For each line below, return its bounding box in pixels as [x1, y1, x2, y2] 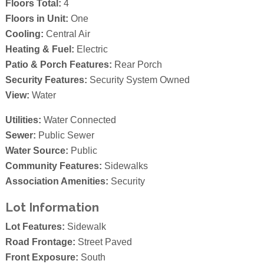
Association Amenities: [5, 176, 108, 187]
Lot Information [5, 199, 99, 214]
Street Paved [75, 237, 132, 247]
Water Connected [41, 115, 116, 126]
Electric [74, 44, 108, 55]
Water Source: [5, 146, 68, 156]
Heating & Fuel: [5, 44, 74, 55]
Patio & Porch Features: [5, 60, 112, 70]
